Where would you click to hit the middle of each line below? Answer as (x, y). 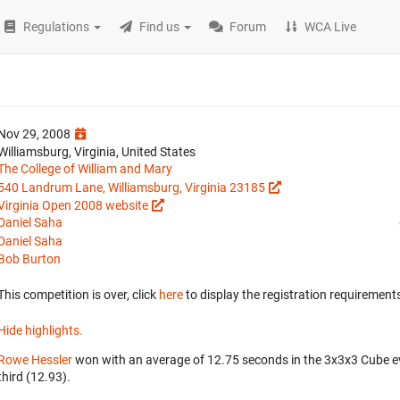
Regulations (57, 27)
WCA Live (331, 27)
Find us (160, 27)
